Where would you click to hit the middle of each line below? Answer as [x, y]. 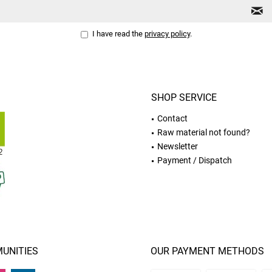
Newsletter [178, 146]
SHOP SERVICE [184, 97]
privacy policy [167, 34]
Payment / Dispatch [195, 160]
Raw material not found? [204, 132]
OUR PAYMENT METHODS [207, 251]
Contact [172, 118]
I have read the [117, 34]
